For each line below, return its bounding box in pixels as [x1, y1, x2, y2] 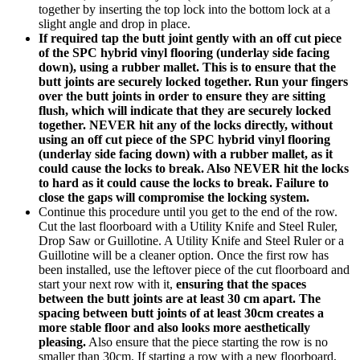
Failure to [276, 175, 329, 190]
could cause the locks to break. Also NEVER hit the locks [39, 161, 349, 175]
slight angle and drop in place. [39, 16, 190, 31]
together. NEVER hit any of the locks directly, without [39, 117, 333, 132]
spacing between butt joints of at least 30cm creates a [39, 305, 324, 320]
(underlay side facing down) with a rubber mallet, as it [39, 146, 333, 161]
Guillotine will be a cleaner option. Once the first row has [39, 247, 329, 262]
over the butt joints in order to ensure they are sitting [39, 88, 325, 103]
